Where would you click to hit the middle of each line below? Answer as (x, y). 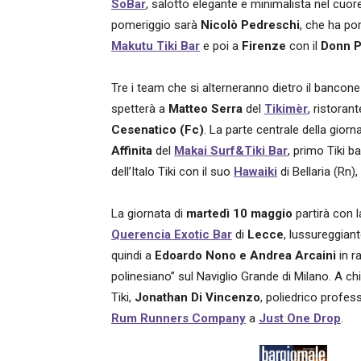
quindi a (133, 255)
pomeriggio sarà (156, 25)
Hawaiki (255, 172)
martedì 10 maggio (239, 214)
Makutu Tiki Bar (156, 46)
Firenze (264, 46)
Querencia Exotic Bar (172, 234)
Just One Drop (300, 318)
